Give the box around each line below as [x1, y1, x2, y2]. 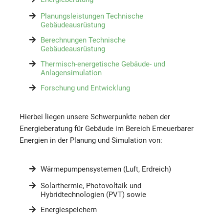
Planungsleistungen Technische [41, 12, 143, 21]
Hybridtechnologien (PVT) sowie [41, 190, 146, 199]
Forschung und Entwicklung [41, 84, 130, 92]
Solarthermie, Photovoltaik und [41, 181, 141, 190]
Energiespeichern [41, 205, 97, 214]
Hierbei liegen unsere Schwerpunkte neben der [20, 112, 170, 121]
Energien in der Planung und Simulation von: [20, 136, 162, 145]
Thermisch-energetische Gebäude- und [41, 60, 165, 68]
